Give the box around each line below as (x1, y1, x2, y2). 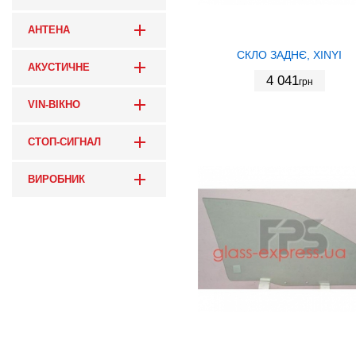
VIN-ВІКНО (28, 99, 80, 111)
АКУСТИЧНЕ (28, 62, 90, 74)
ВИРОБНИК (28, 174, 85, 186)
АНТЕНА (28, 25, 70, 37)
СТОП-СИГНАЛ (28, 137, 101, 149)
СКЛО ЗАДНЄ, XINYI (237, 48, 342, 61)
